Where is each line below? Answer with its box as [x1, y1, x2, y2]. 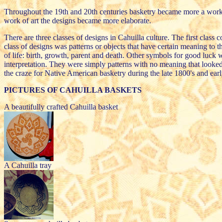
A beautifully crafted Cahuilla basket [4, 102, 118, 111]
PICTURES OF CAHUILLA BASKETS [4, 85, 142, 94]
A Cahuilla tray [4, 161, 52, 169]
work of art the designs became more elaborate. [4, 16, 151, 25]
